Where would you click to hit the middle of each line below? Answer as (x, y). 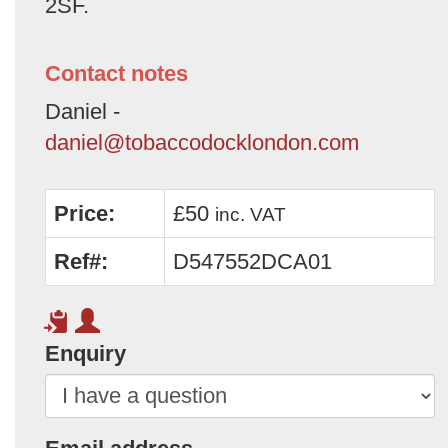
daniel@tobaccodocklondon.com (202, 142)
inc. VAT (250, 214)
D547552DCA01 (252, 261)
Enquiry (85, 353)
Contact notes (116, 73)
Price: (84, 213)
